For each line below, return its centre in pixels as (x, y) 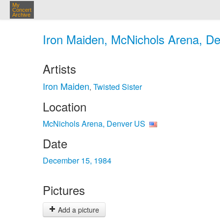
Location (65, 106)
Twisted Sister (118, 87)
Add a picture (78, 210)
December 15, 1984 (77, 160)
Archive (21, 15)
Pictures (64, 190)
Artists (59, 69)
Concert (22, 10)
